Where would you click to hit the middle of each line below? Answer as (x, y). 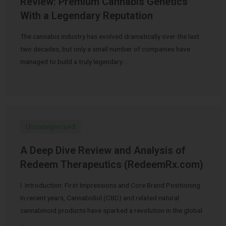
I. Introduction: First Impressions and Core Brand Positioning (110, 185)
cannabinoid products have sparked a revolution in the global (111, 210)
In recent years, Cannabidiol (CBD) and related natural (100, 197)
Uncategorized (50, 126)
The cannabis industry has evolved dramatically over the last (110, 36)
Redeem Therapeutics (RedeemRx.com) (112, 164)
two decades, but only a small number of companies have (105, 49)
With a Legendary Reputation (87, 15)
